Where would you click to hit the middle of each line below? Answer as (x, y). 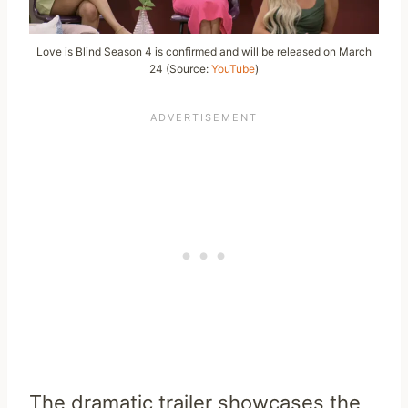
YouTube (233, 69)
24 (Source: (180, 69)
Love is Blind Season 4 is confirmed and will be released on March (204, 51)
